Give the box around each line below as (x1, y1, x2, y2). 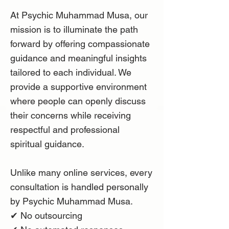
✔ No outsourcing (10, 210, 82, 221)
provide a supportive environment (10, 81, 147, 92)
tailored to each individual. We (10, 66, 131, 78)
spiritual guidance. (10, 138, 84, 149)
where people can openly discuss (10, 95, 146, 106)
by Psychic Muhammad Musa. (10, 195, 133, 207)
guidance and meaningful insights (10, 52, 147, 63)
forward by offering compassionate (10, 38, 150, 49)
